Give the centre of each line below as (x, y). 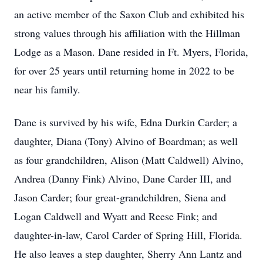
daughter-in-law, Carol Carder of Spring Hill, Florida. (128, 235)
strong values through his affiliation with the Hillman (127, 33)
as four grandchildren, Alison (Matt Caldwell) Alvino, (129, 160)
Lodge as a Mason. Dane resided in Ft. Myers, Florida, (131, 52)
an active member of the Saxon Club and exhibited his (129, 14)
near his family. (47, 89)
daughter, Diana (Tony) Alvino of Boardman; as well (126, 141)
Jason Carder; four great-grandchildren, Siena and (120, 197)
